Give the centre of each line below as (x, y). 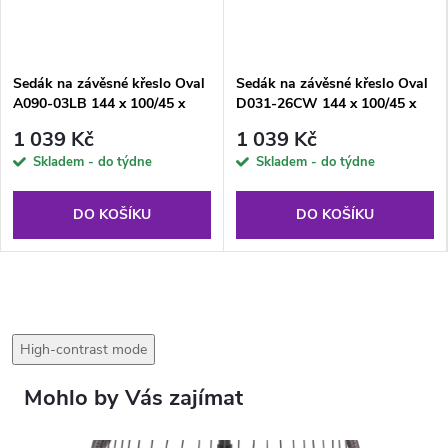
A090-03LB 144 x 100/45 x (99, 103)
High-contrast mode (83, 350)
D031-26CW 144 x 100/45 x (326, 103)
